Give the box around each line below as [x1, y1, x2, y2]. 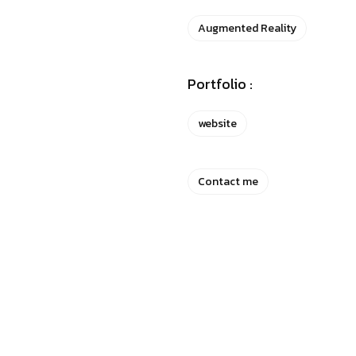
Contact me [198, 173, 258, 190]
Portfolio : [188, 73, 253, 95]
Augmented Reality [198, 20, 296, 37]
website [198, 115, 237, 132]
